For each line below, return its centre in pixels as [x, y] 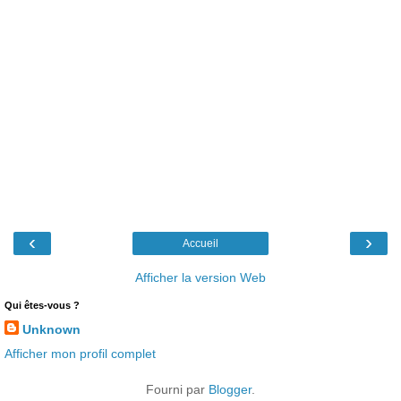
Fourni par [177, 389]
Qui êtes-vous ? [42, 305]
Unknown [51, 329]
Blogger [230, 389]
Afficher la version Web [200, 277]
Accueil [200, 243]
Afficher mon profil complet [80, 353]
